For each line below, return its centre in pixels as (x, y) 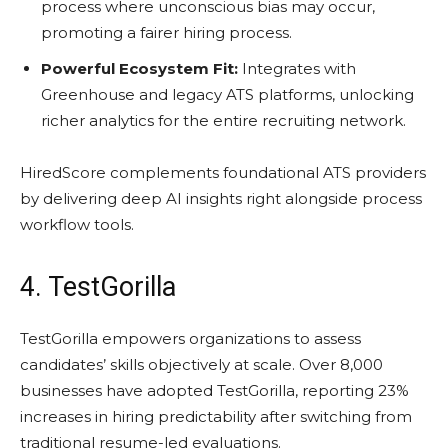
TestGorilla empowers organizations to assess (190, 338)
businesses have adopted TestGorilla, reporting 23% (214, 390)
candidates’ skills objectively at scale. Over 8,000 (201, 364)
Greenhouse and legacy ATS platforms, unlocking (227, 94)
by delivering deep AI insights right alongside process (221, 198)
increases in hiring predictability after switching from (216, 416)
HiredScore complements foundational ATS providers (223, 172)
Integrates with (297, 68)
